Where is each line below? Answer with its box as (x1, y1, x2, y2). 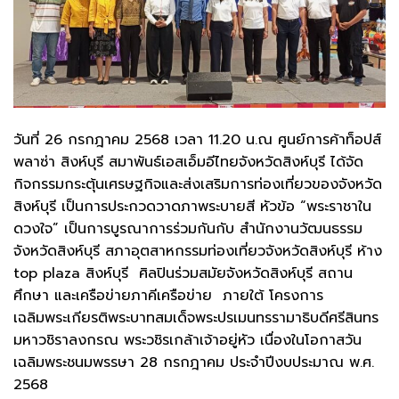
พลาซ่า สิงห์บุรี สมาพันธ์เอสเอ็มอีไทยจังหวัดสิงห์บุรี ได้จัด (13, 151, 363, 173)
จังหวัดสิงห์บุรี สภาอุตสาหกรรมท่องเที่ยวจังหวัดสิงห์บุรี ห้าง (13, 240, 382, 262)
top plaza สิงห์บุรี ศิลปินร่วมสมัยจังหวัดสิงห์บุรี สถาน (13, 262, 353, 284)
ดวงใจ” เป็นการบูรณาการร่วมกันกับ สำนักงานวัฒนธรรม (13, 217, 362, 240)
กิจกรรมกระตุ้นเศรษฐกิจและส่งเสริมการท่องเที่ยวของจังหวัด (13, 173, 382, 195)
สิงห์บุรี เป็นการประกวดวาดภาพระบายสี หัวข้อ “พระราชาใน (13, 195, 371, 217)
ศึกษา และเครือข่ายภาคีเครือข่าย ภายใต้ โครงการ (13, 284, 323, 306)
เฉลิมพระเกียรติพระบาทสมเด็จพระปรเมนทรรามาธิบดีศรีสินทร (13, 306, 379, 329)
